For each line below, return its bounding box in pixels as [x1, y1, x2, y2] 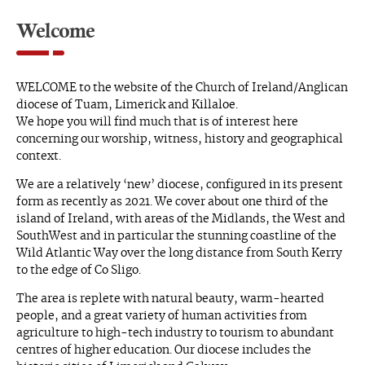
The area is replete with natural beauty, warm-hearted [16, 293, 324, 305]
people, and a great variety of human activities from [16, 310, 307, 322]
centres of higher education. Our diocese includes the [16, 345, 311, 356]
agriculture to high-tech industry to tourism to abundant [16, 328, 334, 339]
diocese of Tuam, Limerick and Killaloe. [16, 99, 238, 111]
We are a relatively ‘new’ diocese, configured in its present [16, 179, 343, 191]
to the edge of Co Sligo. [16, 265, 141, 276]
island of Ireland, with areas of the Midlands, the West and [16, 213, 345, 225]
